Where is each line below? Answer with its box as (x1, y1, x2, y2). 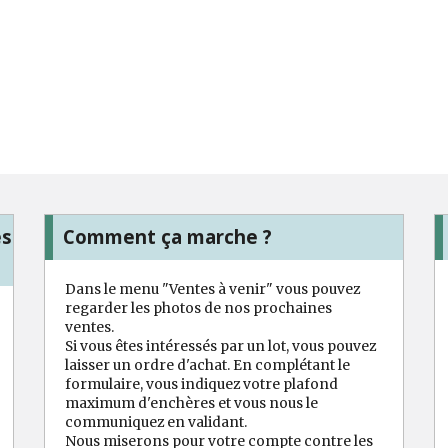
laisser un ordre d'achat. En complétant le (65, 355, 350, 374)
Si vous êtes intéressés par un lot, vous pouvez (65, 336, 376, 355)
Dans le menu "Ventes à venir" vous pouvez (65, 279, 360, 298)
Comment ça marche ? (63, 224, 272, 250)
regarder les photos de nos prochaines (65, 298, 332, 317)
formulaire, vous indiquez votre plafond (65, 374, 338, 393)
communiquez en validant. (65, 412, 247, 431)
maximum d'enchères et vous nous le (65, 393, 318, 412)
